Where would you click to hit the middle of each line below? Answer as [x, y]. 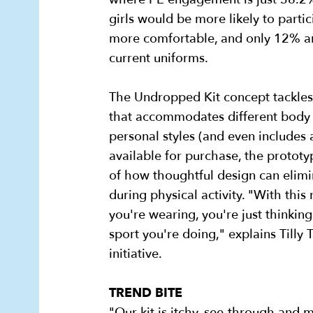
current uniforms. [159, 59]
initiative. [136, 254]
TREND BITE [146, 293]
